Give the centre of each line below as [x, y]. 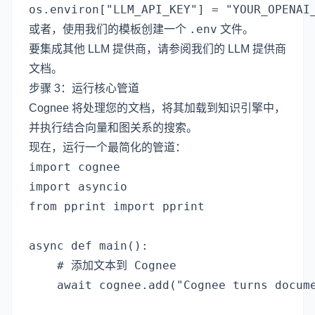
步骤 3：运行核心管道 [84, 88]
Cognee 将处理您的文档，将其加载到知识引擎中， [157, 108]
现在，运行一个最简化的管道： [108, 147]
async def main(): [89, 245]
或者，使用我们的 [74, 29]
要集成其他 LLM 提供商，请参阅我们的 [128, 49]
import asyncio [78, 186]
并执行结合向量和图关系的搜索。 [113, 127]
